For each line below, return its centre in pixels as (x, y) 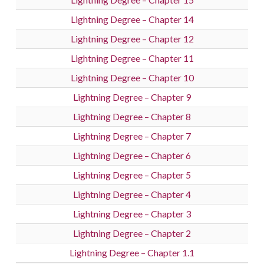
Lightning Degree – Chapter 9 (132, 97)
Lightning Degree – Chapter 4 (132, 194)
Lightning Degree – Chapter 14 (132, 19)
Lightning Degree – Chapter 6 (132, 156)
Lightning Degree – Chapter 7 (132, 136)
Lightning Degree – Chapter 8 (132, 117)
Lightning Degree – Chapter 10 (132, 78)
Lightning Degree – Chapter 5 (132, 175)
